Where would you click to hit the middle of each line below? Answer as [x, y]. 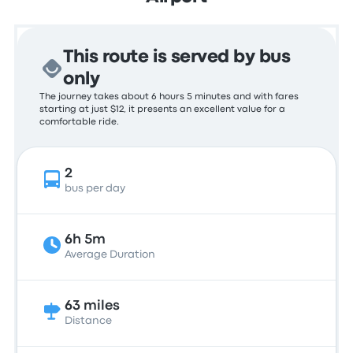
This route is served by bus [177, 58]
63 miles [93, 306]
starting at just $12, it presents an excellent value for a [163, 110]
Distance [89, 321]
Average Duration [110, 255]
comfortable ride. [80, 122]
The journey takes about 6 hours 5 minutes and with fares [169, 97]
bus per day [95, 188]
